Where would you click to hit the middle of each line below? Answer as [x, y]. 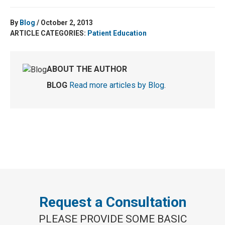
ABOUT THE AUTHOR [87, 69]
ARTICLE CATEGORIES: [49, 33]
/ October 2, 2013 [64, 23]
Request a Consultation [113, 202]
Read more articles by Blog [117, 85]
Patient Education [117, 33]
